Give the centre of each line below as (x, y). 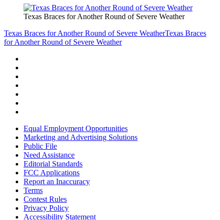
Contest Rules (45, 199)
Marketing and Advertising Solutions (81, 137)
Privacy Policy (46, 208)
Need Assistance (49, 155)
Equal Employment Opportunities (76, 128)
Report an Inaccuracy (57, 181)
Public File (40, 146)
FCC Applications (52, 172)
